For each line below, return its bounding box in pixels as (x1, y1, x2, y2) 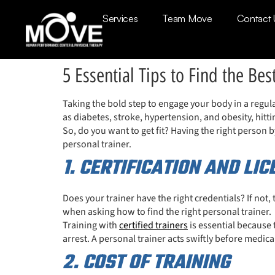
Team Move (162, 12, 212, 25)
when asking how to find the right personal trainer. (63, 204, 271, 219)
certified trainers (119, 218, 188, 232)
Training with (63, 218, 119, 232)
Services (103, 12, 138, 25)
